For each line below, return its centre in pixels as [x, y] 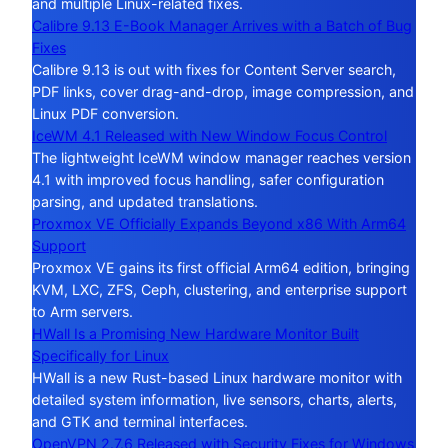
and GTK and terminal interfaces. [140, 421]
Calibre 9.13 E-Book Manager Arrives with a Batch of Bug [222, 25]
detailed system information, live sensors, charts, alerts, [214, 399]
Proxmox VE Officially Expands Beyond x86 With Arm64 [219, 223]
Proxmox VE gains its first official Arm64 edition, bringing [221, 267]
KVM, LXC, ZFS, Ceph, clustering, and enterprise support [219, 289]
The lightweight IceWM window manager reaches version [221, 157]
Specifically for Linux [100, 355]
